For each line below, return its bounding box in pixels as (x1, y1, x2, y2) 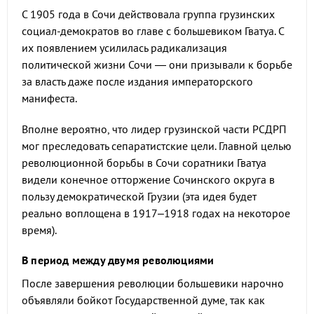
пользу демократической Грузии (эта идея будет (22, 189, 257, 203)
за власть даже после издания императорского (22, 74, 253, 88)
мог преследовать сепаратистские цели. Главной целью (22, 139, 292, 153)
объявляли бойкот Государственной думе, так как (22, 293, 265, 307)
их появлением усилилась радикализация (22, 41, 227, 55)
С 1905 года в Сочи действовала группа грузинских (22, 7, 275, 21)
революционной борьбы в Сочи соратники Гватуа (22, 156, 266, 170)
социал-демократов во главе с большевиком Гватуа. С (22, 24, 284, 38)
